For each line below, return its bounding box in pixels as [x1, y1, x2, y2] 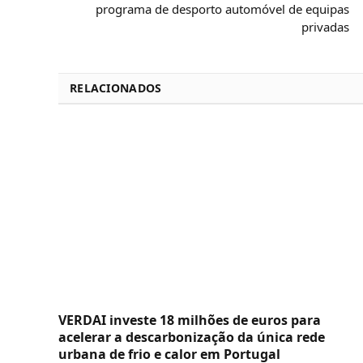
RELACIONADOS [70, 80, 162, 96]
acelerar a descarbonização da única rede [58, 327, 325, 346]
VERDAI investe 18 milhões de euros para [58, 310, 321, 329]
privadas [301, 19, 349, 36]
